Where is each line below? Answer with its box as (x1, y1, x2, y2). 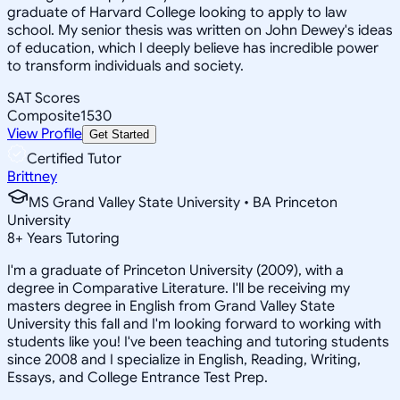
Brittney (7, 167, 57, 186)
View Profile (7, 124, 82, 143)
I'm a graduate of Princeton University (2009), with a (7, 261, 344, 279)
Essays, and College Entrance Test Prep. (7, 368, 268, 387)
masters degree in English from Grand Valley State (7, 296, 335, 315)
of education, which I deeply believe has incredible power (7, 38, 379, 57)
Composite (7, 106, 80, 125)
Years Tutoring (23, 229, 120, 247)
